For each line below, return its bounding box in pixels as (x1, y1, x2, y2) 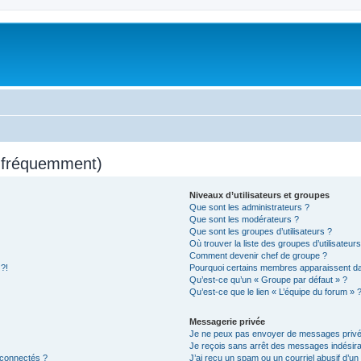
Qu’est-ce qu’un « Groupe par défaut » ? (189, 274, 348, 284)
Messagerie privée (189, 316, 266, 326)
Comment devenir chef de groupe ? (189, 250, 328, 260)
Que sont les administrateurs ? (189, 201, 310, 212)
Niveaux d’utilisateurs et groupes (189, 189, 330, 200)
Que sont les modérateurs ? (189, 214, 300, 224)
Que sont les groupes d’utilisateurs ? (189, 226, 333, 236)
